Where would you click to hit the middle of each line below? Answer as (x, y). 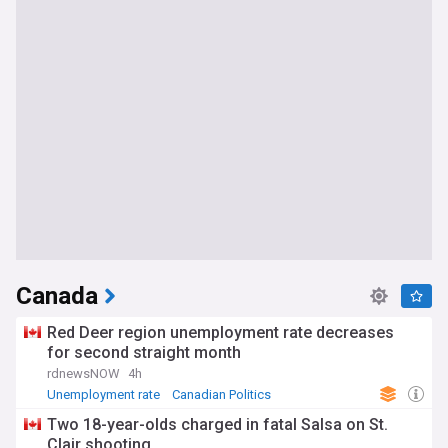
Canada (57, 296)
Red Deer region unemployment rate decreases (220, 332)
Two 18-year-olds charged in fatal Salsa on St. (217, 424)
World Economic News (117, 410)
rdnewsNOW (83, 373)
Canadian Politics (221, 394)
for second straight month (144, 352)
